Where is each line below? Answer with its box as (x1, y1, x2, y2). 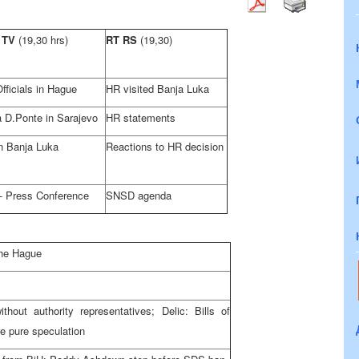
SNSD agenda (106, 188, 171, 203)
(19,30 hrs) (18, 32, 68, 47)
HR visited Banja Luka (106, 81, 209, 96)
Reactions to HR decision (106, 139, 224, 154)
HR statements (106, 110, 175, 125)
